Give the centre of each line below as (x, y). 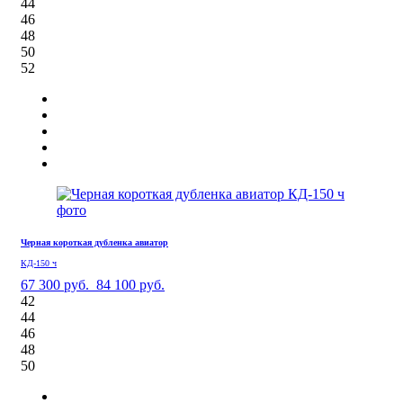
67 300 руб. (55, 284)
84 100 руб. (130, 284)
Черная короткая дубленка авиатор (94, 242)
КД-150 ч (39, 263)
